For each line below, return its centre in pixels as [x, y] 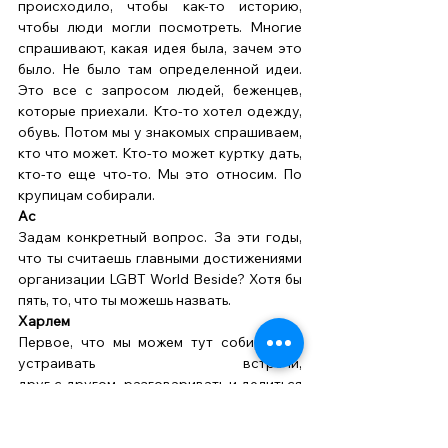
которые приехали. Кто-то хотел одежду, [160, 111]
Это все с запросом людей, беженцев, [160, 90]
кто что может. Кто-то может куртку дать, [160, 153]
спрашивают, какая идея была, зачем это [160, 48]
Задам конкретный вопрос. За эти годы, [160, 237]
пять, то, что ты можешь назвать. [126, 300]
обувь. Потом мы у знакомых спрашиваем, [160, 132]
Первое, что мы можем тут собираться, [160, 342]
